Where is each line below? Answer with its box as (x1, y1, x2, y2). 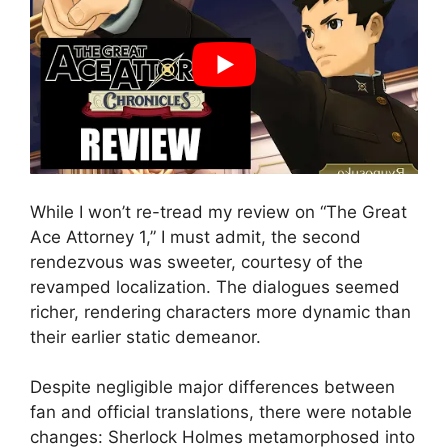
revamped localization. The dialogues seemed (30, 276, 400, 297)
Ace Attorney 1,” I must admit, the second (30, 226, 361, 247)
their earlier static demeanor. (30, 326, 261, 347)
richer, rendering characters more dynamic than (30, 301, 411, 322)
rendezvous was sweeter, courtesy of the (30, 251, 363, 272)
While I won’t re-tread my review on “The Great (30, 201, 407, 222)
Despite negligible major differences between (30, 377, 395, 398)
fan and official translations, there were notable (30, 402, 412, 423)
